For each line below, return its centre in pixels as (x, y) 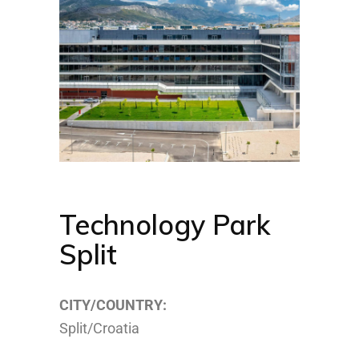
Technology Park (165, 225)
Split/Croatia (99, 328)
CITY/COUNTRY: (113, 305)
